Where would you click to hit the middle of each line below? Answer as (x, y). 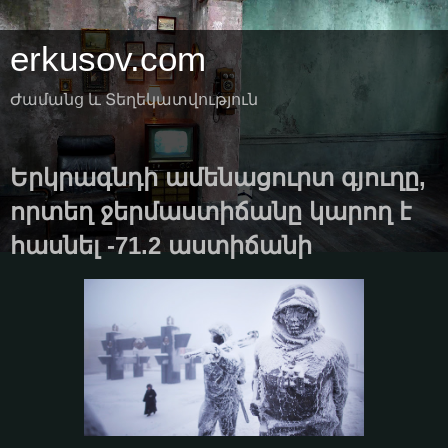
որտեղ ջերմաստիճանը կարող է (210, 211)
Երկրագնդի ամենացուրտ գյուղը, (218, 177)
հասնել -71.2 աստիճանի (161, 245)
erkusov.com (108, 59)
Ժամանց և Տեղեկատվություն (134, 99)
